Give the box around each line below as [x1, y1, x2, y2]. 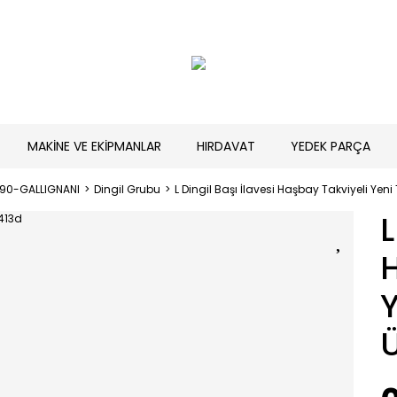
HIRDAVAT [196, 136, 255, 155]
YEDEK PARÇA [290, 136, 370, 155]
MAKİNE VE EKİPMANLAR [27, 136, 161, 155]
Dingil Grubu [94, 182, 160, 197]
